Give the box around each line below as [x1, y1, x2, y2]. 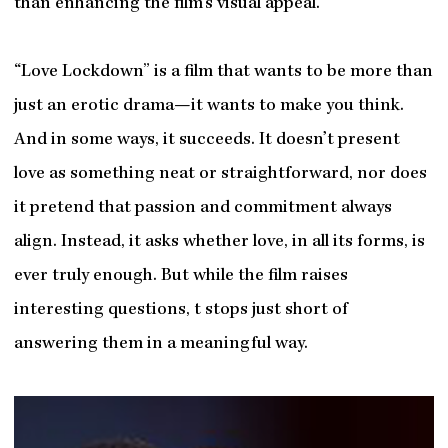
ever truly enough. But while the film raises [13, 267, 348, 287]
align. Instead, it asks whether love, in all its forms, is [13, 233, 425, 253]
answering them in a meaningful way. [13, 335, 308, 355]
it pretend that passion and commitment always [13, 199, 392, 219]
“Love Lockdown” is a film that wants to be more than [13, 63, 433, 83]
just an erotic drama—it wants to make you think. [13, 97, 404, 117]
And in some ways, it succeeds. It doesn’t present [13, 131, 400, 151]
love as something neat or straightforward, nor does [13, 165, 427, 185]
